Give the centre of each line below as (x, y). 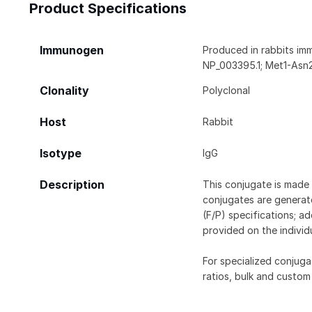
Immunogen (72, 50)
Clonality (64, 91)
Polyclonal (227, 90)
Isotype (61, 153)
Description (72, 185)
